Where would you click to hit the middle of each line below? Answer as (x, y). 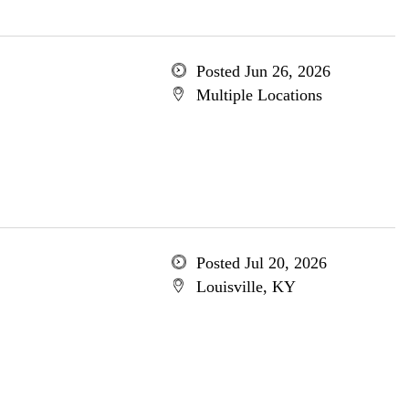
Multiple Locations (259, 95)
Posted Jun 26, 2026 (263, 71)
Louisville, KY (246, 287)
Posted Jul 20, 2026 (261, 263)
